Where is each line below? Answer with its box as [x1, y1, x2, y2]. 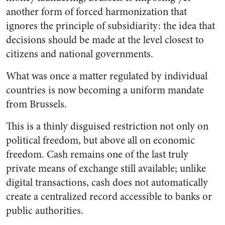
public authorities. [6, 203, 83, 218]
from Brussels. [6, 97, 67, 112]
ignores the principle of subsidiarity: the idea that [6, 19, 215, 34]
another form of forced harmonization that [6, 5, 187, 20]
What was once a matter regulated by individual [6, 69, 207, 84]
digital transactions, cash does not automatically [6, 175, 208, 190]
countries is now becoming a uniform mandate [6, 83, 204, 98]
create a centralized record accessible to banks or [6, 189, 212, 204]
